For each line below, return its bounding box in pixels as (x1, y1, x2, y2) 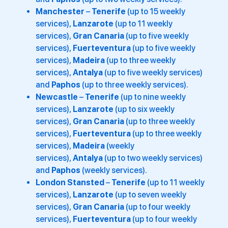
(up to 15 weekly (126, 6, 185, 16)
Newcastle (36, 92, 79, 102)
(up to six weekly (113, 104, 175, 114)
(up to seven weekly (113, 189, 186, 199)
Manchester (36, 6, 86, 16)
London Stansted (36, 177, 106, 187)
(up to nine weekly (119, 92, 186, 102)
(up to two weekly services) (103, 153, 203, 163)
